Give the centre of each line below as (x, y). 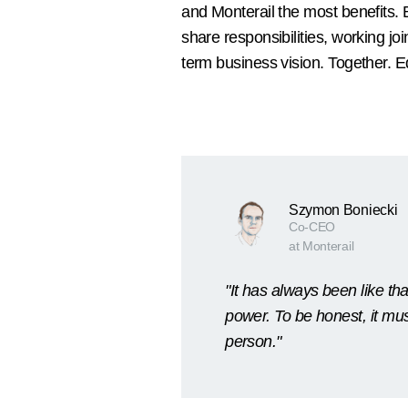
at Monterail (321, 246)
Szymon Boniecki (343, 210)
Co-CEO (312, 227)
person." (257, 342)
